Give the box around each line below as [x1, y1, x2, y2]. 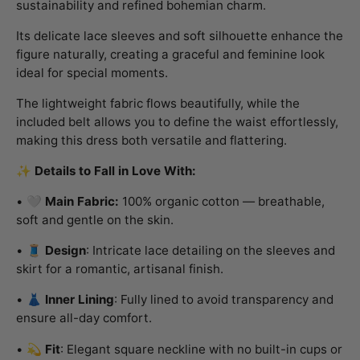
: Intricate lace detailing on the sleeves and [86, 243, 335, 259]
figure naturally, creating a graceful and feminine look [16, 46, 325, 62]
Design [45, 243, 86, 259]
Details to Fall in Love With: [35, 163, 196, 179]
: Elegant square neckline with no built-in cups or [60, 341, 342, 357]
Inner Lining [45, 292, 114, 308]
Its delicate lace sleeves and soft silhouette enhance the [16, 27, 343, 43]
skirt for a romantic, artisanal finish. [16, 261, 223, 277]
